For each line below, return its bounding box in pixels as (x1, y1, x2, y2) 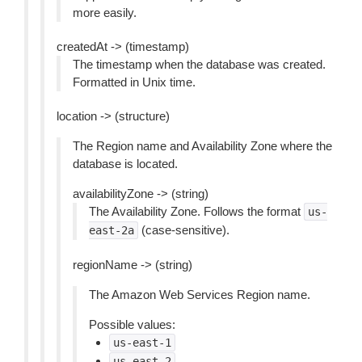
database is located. (73, 157, 178, 170)
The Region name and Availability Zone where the (73, 139, 332, 153)
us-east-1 (113, 336, 171, 349)
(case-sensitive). (138, 223, 229, 237)
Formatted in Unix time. (73, 75, 196, 89)
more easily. (73, 6, 137, 19)
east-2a (89, 224, 134, 237)
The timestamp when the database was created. (73, 57, 326, 71)
